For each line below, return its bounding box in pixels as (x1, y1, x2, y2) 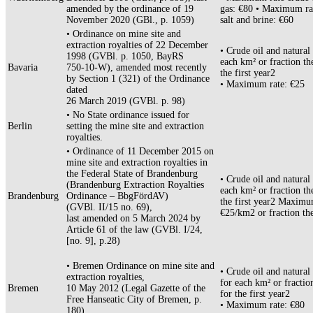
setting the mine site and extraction (66, 121, 204, 132)
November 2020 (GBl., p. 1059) (66, 15, 194, 26)
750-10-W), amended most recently (66, 62, 207, 73)
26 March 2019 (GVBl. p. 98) (66, 96, 185, 107)
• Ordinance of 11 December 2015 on (66, 146, 214, 157)
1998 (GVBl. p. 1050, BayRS (66, 51, 184, 62)
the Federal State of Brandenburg (66, 168, 198, 180)
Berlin (8, 121, 32, 132)
